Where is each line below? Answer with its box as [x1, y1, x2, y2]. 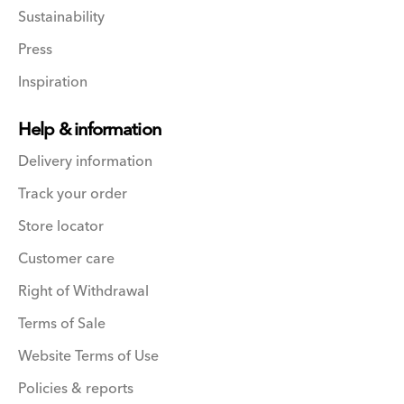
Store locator [18, 213, 104, 239]
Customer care [18, 245, 115, 271]
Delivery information [18, 148, 152, 174]
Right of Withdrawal [18, 278, 149, 304]
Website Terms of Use [18, 343, 159, 369]
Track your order [18, 180, 127, 207]
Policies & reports [18, 375, 133, 401]
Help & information [18, 114, 161, 145]
